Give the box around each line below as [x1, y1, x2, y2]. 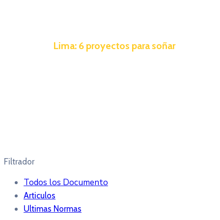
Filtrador [4, 156, 34, 166]
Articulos [24, 190, 55, 200]
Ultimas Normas [24, 203, 82, 214]
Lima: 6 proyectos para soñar [53, 39, 175, 52]
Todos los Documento [24, 176, 108, 188]
